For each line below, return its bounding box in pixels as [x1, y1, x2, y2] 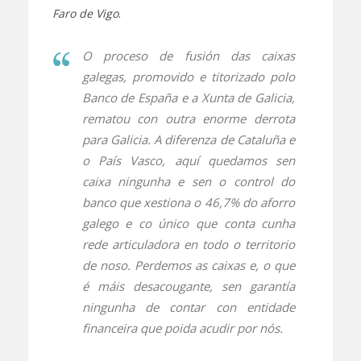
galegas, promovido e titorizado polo [81, 68, 296, 85]
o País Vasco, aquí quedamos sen [81, 151, 296, 168]
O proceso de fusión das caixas [81, 47, 296, 64]
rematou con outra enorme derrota [81, 110, 296, 127]
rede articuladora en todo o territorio [81, 235, 296, 252]
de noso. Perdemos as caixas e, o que [81, 256, 296, 273]
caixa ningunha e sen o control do [81, 172, 296, 189]
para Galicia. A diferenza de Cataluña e [81, 131, 296, 147]
